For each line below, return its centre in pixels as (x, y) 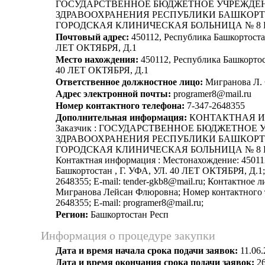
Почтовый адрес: (92, 37)
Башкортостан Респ (128, 214)
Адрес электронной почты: (113, 94)
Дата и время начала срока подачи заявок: (147, 251)
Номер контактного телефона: (120, 106)
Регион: (72, 214)
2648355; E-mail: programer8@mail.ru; (130, 203)
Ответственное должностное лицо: (129, 82)
